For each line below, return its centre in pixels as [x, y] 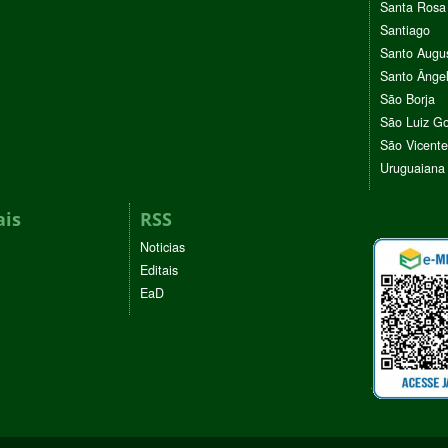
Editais [159, 269]
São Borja [407, 98]
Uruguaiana [412, 167]
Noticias [162, 246]
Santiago [405, 29]
